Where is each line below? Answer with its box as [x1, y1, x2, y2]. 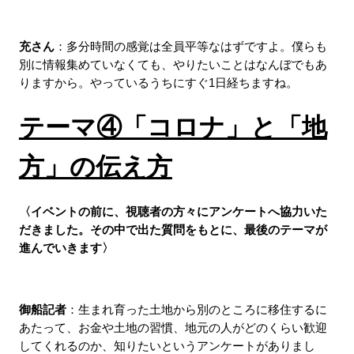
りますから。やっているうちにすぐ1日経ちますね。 [18, 76, 298, 89]
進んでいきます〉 [18, 241, 114, 254]
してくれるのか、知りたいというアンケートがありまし [18, 339, 315, 352]
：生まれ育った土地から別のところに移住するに [66, 303, 327, 316]
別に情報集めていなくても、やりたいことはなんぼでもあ [18, 58, 327, 71]
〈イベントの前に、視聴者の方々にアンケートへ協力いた [18, 205, 327, 218]
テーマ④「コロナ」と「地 [18, 112, 327, 141]
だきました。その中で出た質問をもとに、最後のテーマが [18, 223, 327, 236]
